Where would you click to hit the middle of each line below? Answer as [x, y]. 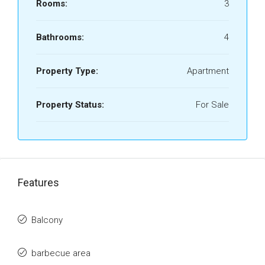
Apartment [208, 71]
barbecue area [61, 253]
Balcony [47, 220]
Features [38, 182]
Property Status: [70, 105]
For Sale [212, 105]
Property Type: [67, 71]
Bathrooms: [60, 37]
